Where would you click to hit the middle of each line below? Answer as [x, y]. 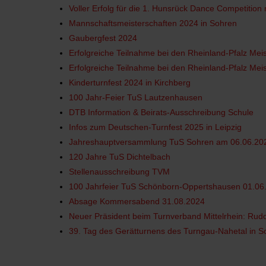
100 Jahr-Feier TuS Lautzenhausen [136, 97]
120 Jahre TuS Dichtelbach [120, 157]
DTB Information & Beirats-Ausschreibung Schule [161, 112]
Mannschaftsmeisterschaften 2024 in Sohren [153, 23]
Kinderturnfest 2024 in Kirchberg [130, 83]
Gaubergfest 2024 [103, 38]
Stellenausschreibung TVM [119, 172]
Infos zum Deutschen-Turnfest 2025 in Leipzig [155, 127]
